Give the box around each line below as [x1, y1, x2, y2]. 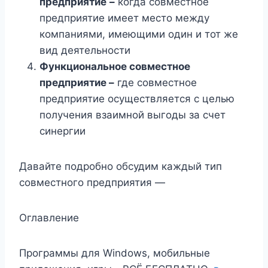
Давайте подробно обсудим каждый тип [19, 160, 222, 172]
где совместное [114, 77, 197, 89]
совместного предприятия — [19, 176, 165, 188]
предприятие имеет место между [39, 12, 209, 24]
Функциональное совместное [39, 60, 190, 72]
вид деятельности [39, 44, 130, 56]
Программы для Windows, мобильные [19, 247, 210, 259]
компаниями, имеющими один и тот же [39, 28, 238, 40]
